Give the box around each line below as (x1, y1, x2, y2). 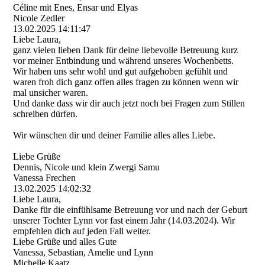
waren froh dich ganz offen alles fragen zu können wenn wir (13, 77, 239, 87)
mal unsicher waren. (13, 88, 89, 98)
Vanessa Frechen (13, 173, 76, 183)
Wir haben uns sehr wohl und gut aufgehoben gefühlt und (13, 66, 228, 76)
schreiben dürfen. (13, 109, 78, 119)
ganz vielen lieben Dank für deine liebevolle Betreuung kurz (13, 45, 238, 55)
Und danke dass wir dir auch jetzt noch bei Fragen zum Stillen (13, 98, 245, 108)
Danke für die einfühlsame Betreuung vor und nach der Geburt (13, 205, 248, 215)
